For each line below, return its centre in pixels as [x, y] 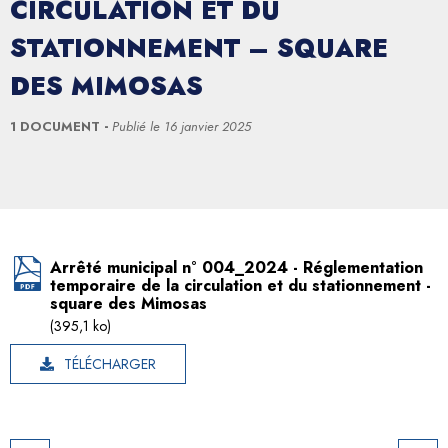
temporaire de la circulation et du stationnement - [240, 285]
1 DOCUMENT [57, 126]
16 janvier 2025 [207, 126]
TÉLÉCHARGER [110, 363]
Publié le [138, 126]
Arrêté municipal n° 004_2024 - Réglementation [236, 267]
